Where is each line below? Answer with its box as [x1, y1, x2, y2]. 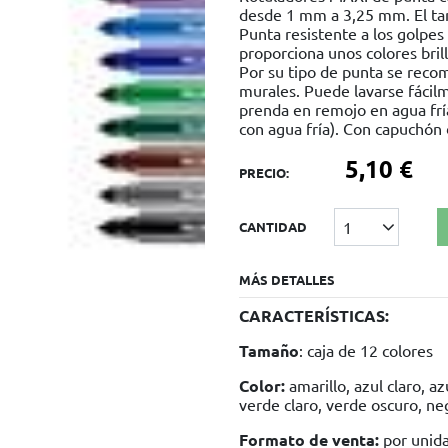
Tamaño [239, 339, 299, 361]
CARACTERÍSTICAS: [239, 304, 389, 326]
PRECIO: [239, 164, 289, 182]
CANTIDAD [239, 218, 307, 236]
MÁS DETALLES [239, 270, 335, 288]
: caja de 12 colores [299, 339, 433, 360]
